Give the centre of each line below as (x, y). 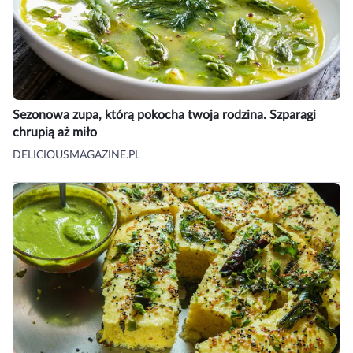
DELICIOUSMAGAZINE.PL (76, 155)
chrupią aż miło (55, 132)
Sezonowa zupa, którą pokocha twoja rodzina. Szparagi (164, 115)
